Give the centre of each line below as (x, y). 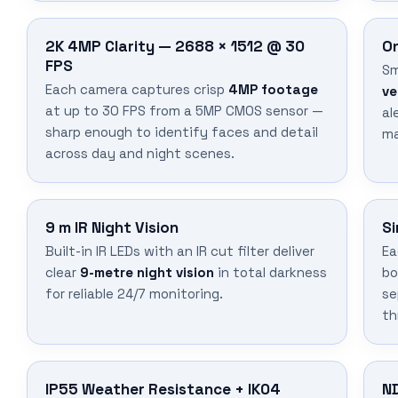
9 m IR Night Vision (112, 228)
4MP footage (273, 90)
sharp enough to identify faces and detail (182, 132)
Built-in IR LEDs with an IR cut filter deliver (180, 251)
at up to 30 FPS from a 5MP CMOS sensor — (184, 111)
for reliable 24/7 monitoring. (134, 294)
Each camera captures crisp (137, 90)
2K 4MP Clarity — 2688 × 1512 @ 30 (175, 47)
